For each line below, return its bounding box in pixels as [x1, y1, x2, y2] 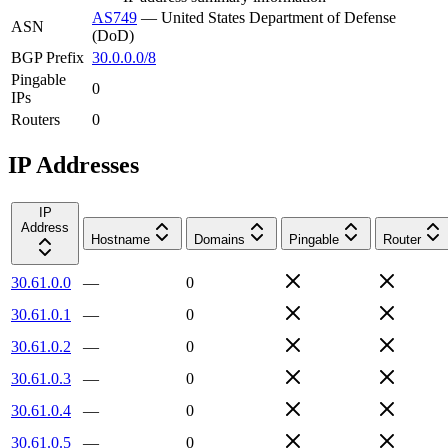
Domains [194, 231, 245, 247]
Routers [11, 110, 60, 128]
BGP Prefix [11, 48, 84, 66]
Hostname [91, 231, 150, 247]
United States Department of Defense [161, 8, 396, 26]
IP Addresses [8, 151, 139, 178]
